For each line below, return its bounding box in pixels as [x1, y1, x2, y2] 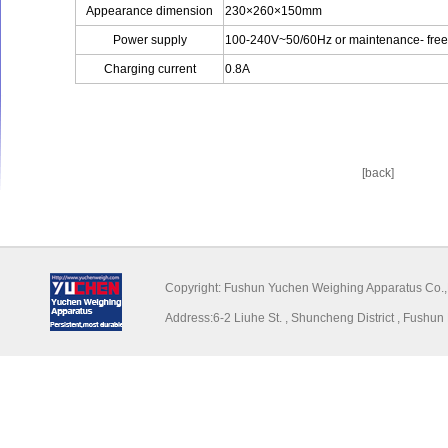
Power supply [112, 33, 187, 47]
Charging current [103, 62, 196, 76]
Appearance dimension [86, 4, 213, 18]
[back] [362, 166, 394, 180]
